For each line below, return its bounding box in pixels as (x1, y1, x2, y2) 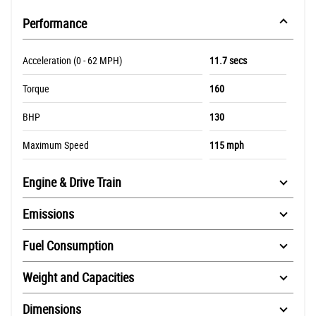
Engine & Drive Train (23, 174, 121, 191)
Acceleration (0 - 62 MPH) (23, 54, 122, 68)
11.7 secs (209, 54, 247, 68)
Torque (23, 82, 49, 96)
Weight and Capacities (23, 269, 134, 286)
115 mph (209, 138, 244, 152)
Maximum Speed (23, 138, 89, 152)
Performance (23, 15, 87, 32)
